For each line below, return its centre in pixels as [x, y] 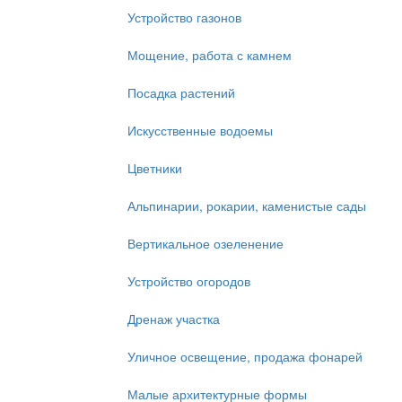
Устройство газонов [184, 17]
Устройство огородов [189, 281]
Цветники [155, 168]
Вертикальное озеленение [205, 243]
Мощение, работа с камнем [210, 55]
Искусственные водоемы [200, 130]
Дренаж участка [174, 319]
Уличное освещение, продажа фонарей [245, 356]
